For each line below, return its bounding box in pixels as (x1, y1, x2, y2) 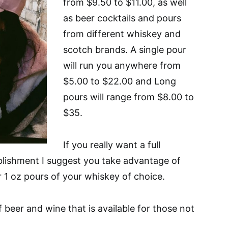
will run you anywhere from (63, 60, 181, 71)
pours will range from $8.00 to (63, 92, 194, 102)
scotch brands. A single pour (63, 44, 186, 55)
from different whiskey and (63, 28, 181, 39)
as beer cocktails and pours (63, 13, 181, 23)
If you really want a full (63, 139, 160, 150)
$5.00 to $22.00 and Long (63, 76, 176, 87)
